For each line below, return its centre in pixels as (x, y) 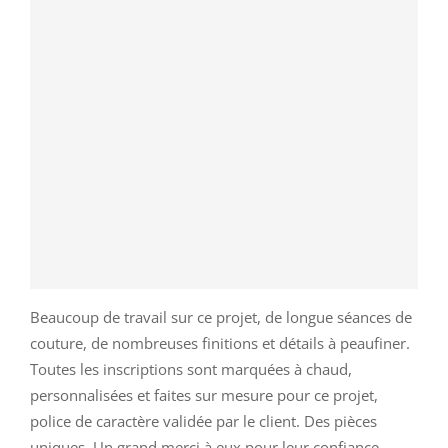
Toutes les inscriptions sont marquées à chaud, (191, 369)
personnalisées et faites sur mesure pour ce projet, (204, 395)
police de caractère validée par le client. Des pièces (203, 421)
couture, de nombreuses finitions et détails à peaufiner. (220, 343)
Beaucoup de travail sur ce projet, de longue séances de (221, 317)
